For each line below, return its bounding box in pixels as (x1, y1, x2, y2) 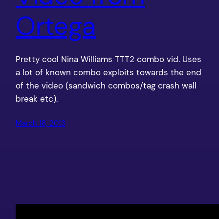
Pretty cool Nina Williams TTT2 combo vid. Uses (16, 54, 201, 65)
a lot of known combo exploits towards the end (16, 67, 201, 78)
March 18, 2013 (16, 118, 66, 129)
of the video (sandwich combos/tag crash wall (16, 80, 197, 91)
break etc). (16, 93, 58, 105)
